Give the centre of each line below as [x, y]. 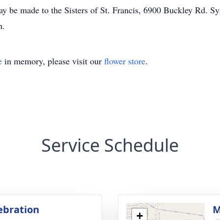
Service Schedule [110, 145]
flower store [125, 61]
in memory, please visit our [53, 61]
